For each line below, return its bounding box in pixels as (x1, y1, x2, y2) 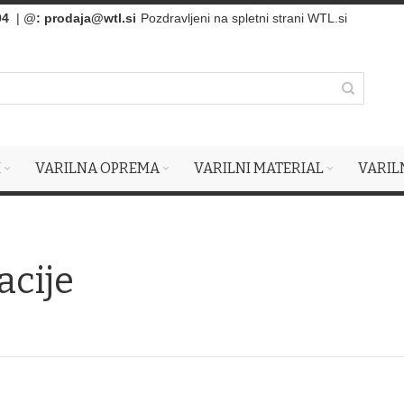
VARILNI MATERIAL (194, 160, 324, 177)
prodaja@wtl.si (44, 11, 136, 25)
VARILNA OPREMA (35, 160, 160, 177)
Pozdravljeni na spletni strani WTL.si (141, 11, 347, 25)
